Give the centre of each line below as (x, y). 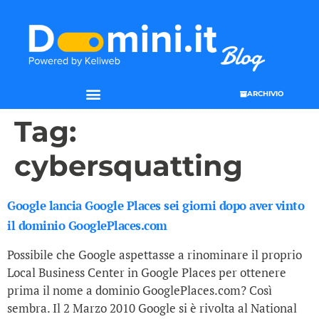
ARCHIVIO (265, 93)
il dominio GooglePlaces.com (87, 226)
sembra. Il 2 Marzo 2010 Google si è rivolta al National (152, 308)
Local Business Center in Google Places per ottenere (147, 273)
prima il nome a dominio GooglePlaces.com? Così (140, 291)
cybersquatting (129, 166)
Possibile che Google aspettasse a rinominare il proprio (155, 255)
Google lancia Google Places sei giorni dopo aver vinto (156, 206)
